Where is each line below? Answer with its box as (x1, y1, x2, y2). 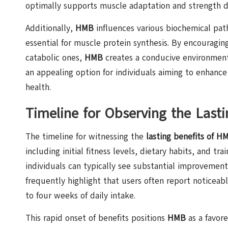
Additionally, (25, 22, 75, 34)
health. (25, 81, 51, 93)
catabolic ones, (25, 51, 84, 64)
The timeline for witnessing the (25, 130, 146, 142)
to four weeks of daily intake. (25, 189, 135, 202)
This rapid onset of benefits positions (25, 212, 167, 224)
